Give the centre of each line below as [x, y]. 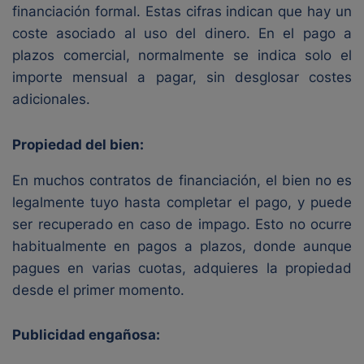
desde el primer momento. [98, 290]
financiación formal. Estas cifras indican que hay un [182, 11]
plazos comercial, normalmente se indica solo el [182, 55]
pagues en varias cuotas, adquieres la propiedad [182, 268]
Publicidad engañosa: [86, 335]
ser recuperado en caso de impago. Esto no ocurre [182, 224]
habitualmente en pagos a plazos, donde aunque [182, 246]
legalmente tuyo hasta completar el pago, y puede [182, 202]
